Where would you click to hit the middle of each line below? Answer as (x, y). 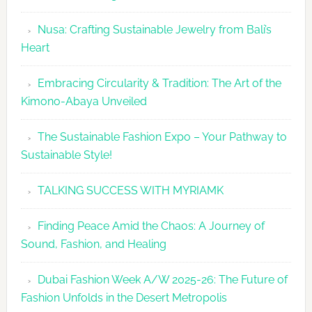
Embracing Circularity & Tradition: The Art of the (159, 84)
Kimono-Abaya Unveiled (84, 102)
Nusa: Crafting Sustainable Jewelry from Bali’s (154, 30)
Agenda (275, 34)
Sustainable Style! (66, 155)
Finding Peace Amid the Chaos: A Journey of (151, 226)
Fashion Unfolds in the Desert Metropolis (124, 298)
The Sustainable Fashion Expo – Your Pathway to (162, 137)
